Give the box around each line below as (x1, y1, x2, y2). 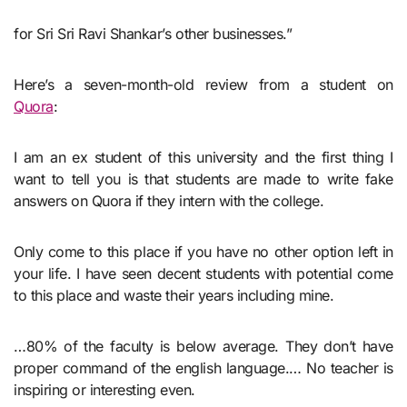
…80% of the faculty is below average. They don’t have (14, 336, 393, 355)
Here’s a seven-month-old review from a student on (14, 74, 393, 94)
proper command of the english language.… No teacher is (14, 358, 393, 377)
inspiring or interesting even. (14, 380, 195, 399)
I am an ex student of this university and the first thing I (14, 147, 393, 166)
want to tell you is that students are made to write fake (14, 169, 393, 188)
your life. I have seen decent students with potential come (14, 263, 393, 283)
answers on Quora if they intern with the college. (14, 191, 324, 210)
